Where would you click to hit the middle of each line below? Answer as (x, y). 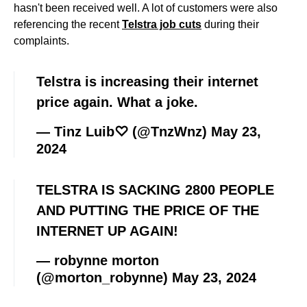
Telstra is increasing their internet (147, 81)
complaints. (41, 40)
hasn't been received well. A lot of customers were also (146, 8)
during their (230, 24)
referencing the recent (68, 24)
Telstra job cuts (162, 24)
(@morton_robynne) (104, 277)
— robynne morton (98, 260)
